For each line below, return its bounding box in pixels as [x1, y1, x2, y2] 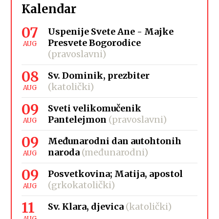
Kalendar [22, 1, 77, 17]
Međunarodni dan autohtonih [48, 135, 182, 147]
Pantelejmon [48, 113, 107, 125]
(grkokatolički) [48, 179, 115, 191]
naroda [48, 146, 80, 158]
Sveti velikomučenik [48, 102, 142, 114]
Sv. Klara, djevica [48, 200, 124, 212]
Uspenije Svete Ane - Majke [48, 25, 174, 37]
